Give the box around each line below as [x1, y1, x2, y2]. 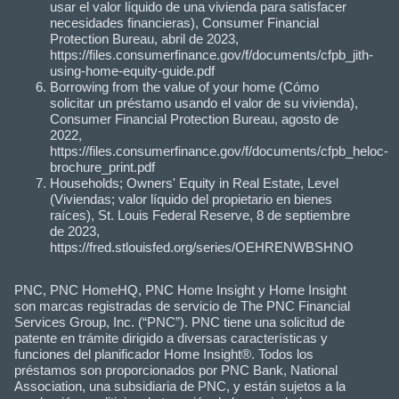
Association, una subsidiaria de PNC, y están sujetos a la [14, 378, 346, 394]
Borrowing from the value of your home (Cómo [50, 78, 319, 94]
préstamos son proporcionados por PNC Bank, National [14, 362, 338, 378]
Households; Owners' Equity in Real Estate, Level [50, 175, 338, 191]
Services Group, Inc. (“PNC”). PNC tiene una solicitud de [14, 313, 345, 330]
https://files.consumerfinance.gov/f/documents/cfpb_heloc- [50, 142, 388, 159]
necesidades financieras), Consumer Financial [50, 14, 319, 30]
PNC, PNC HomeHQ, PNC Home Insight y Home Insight [14, 281, 346, 297]
